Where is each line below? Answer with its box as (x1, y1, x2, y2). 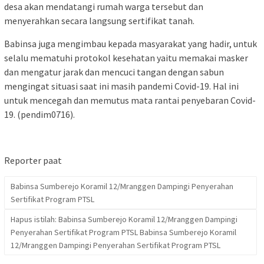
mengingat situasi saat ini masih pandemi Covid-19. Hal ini (4, 80, 239, 92)
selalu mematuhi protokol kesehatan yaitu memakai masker (4, 51, 248, 64)
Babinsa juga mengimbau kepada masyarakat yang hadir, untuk (4, 37, 257, 49)
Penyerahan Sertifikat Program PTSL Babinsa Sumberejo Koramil (11, 226, 236, 237)
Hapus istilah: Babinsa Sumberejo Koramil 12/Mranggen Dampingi (11, 213, 237, 225)
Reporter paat (4, 154, 62, 166)
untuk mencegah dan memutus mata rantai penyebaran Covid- (4, 94, 256, 106)
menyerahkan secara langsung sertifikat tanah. (4, 14, 194, 27)
